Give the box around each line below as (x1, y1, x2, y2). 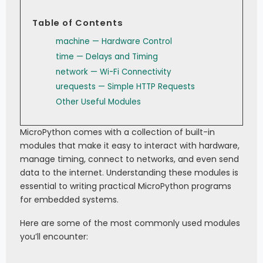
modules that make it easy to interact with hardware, (20, 140, 240, 152)
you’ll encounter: (20, 231, 88, 243)
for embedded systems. (20, 194, 119, 206)
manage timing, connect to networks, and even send (20, 153, 239, 166)
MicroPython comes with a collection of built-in (20, 126, 215, 139)
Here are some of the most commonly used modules (20, 217, 240, 230)
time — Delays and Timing (55, 51, 158, 63)
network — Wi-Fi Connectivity (55, 66, 171, 77)
